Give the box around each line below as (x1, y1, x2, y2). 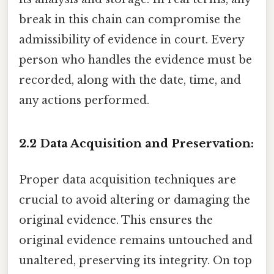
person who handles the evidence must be (19, 53, 252, 67)
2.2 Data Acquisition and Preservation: (19, 136, 254, 150)
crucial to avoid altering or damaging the (19, 193, 250, 207)
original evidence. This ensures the (19, 213, 213, 228)
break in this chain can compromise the (19, 13, 241, 27)
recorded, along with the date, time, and (19, 73, 241, 87)
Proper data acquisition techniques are (19, 173, 236, 187)
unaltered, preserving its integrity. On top (19, 254, 252, 268)
